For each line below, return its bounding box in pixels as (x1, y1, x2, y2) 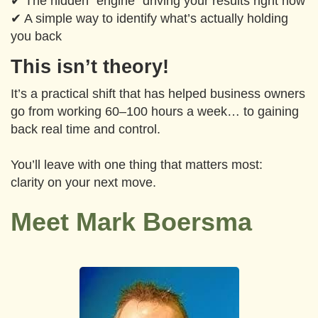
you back (11, 29, 62, 43)
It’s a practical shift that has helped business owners (11, 87, 305, 101)
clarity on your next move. (11, 175, 156, 190)
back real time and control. (11, 122, 160, 136)
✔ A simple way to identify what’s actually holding (11, 11, 288, 26)
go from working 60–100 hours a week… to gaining (11, 104, 299, 119)
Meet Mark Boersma (11, 207, 252, 236)
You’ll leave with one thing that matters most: (11, 158, 263, 172)
